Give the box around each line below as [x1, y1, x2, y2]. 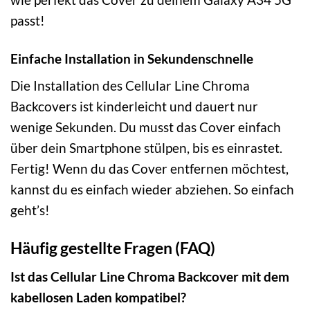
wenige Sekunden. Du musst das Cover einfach [10, 119, 281, 136]
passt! [10, 12, 45, 28]
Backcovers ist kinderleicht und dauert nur [10, 98, 258, 115]
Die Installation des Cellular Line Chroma [10, 77, 250, 94]
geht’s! [10, 202, 50, 219]
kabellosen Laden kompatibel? [10, 289, 186, 305]
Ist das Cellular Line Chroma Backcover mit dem [10, 268, 289, 284]
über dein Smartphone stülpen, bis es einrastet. [10, 140, 282, 156]
